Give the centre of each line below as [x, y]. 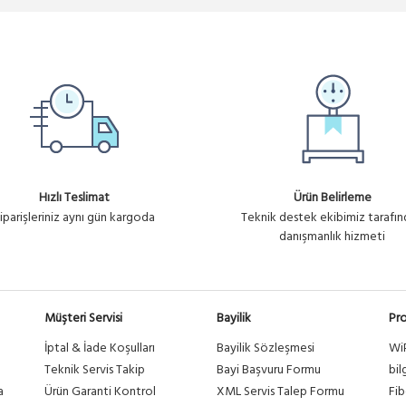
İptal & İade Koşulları [100, 348]
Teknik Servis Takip [95, 370]
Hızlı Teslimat [74, 198]
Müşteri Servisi [83, 319]
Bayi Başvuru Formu [269, 370]
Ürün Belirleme [332, 198]
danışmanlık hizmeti [332, 237]
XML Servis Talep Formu [280, 392]
